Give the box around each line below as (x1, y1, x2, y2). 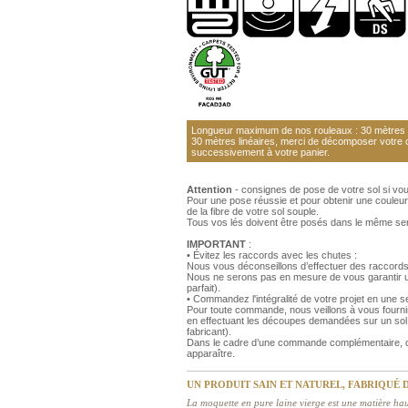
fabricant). (187, 325, 231, 337)
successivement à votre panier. (191, 146, 330, 158)
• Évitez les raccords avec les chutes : (187, 249, 357, 260)
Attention (187, 183, 232, 195)
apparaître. (187, 347, 235, 359)
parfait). (187, 281, 220, 293)
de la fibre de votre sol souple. (187, 205, 319, 217)
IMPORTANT (187, 238, 246, 250)
